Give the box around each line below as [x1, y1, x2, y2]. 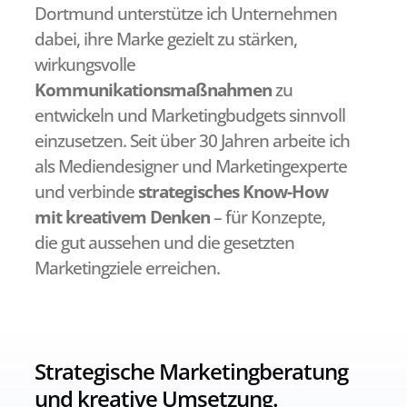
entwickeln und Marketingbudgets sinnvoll [35, 104, 345, 127]
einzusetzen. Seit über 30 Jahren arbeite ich [35, 129, 350, 153]
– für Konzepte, [210, 205, 325, 229]
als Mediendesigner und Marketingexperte [35, 154, 347, 178]
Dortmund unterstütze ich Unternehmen [35, 2, 337, 25]
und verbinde [35, 180, 138, 203]
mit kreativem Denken [35, 205, 210, 229]
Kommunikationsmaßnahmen [35, 78, 272, 102]
